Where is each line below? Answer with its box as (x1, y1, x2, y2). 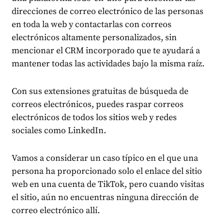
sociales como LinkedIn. (12, 125, 106, 137)
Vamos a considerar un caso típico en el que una (12, 153, 198, 164)
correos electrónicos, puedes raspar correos (12, 99, 184, 110)
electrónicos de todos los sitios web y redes (12, 112, 177, 124)
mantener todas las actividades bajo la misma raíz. (12, 58, 204, 70)
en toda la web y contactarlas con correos (12, 19, 171, 31)
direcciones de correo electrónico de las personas (12, 6, 203, 17)
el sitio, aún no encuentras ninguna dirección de (12, 192, 199, 203)
